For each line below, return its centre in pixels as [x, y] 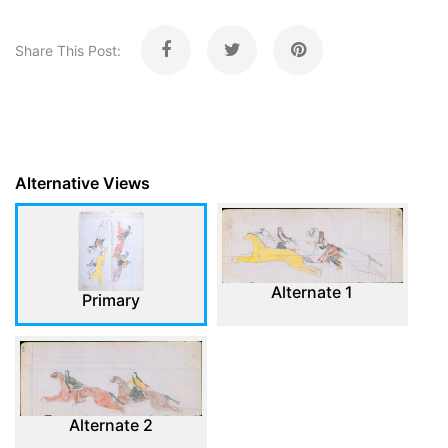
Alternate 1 [312, 291]
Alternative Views [82, 183]
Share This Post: [68, 50]
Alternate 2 [110, 424]
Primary [110, 300]
